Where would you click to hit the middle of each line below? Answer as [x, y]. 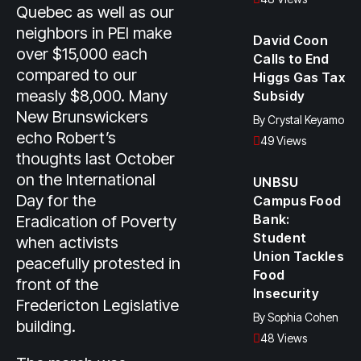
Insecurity [286, 293]
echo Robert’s [66, 138]
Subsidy [279, 96]
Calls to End [291, 59]
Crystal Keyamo [306, 120]
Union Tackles [299, 256]
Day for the [56, 201]
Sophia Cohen [303, 317]
